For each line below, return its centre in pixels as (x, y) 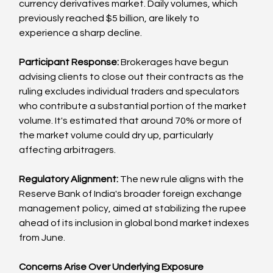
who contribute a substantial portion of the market (134, 106)
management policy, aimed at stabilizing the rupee (134, 208)
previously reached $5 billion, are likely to (110, 18)
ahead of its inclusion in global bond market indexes (135, 223)
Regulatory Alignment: (69, 179)
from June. (42, 237)
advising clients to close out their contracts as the (133, 76)
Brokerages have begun (176, 62)
